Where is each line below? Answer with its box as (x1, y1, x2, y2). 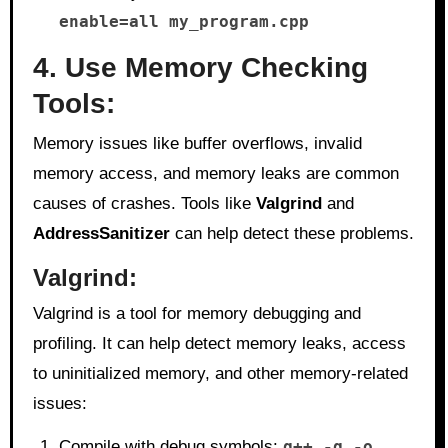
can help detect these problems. (169, 223, 414, 243)
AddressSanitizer (32, 223, 170, 243)
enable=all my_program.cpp (58, 12, 309, 31)
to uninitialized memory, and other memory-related (32, 364, 408, 383)
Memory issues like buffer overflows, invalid (32, 133, 362, 153)
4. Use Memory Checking (32, 52, 368, 83)
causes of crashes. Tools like (32, 193, 256, 213)
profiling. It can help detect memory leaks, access (32, 334, 406, 353)
